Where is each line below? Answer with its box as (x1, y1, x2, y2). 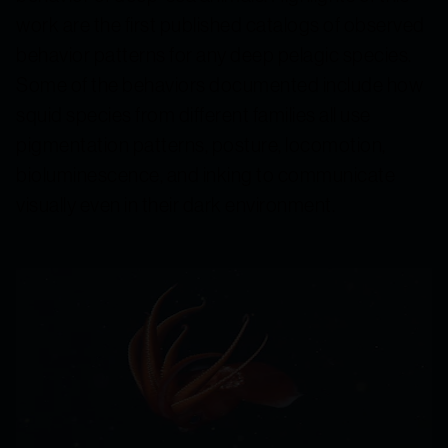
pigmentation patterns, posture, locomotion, (16, 131, 386, 157)
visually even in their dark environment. (16, 191, 335, 217)
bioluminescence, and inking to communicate (16, 161, 395, 187)
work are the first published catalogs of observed (16, 11, 425, 37)
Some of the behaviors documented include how (16, 71, 423, 97)
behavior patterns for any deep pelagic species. (16, 41, 412, 67)
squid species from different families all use (16, 101, 371, 127)
